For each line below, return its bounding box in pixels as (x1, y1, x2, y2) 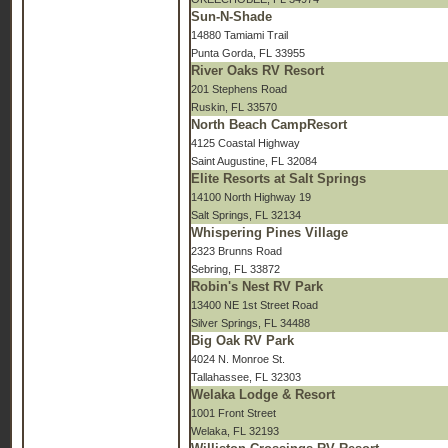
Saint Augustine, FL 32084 (191, 155, 317, 167)
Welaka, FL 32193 (191, 425, 279, 437)
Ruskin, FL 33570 (191, 101, 277, 113)
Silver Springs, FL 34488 (191, 317, 310, 329)
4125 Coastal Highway (191, 137, 300, 149)
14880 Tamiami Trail (191, 29, 288, 41)
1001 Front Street (191, 407, 276, 419)
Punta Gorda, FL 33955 (191, 47, 305, 59)
